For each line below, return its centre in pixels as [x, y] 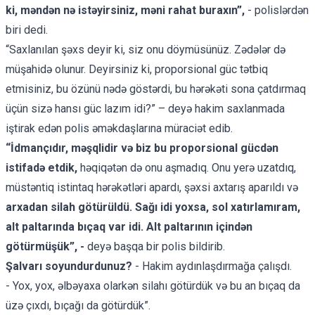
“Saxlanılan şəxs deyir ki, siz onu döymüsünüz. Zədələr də [146, 49]
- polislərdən [277, 10]
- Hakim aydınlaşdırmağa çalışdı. [213, 266]
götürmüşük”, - [45, 246]
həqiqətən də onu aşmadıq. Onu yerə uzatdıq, [188, 167]
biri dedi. [27, 30]
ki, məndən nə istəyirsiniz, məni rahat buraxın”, [125, 10]
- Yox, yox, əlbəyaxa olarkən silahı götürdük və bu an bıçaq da [153, 285]
